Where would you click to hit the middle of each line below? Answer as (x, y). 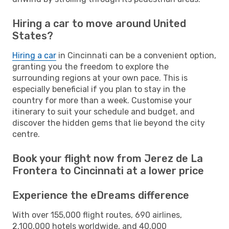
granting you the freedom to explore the (90, 66)
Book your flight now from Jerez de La (108, 158)
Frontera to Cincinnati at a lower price (108, 170)
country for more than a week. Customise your (102, 100)
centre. (26, 134)
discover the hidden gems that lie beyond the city (109, 123)
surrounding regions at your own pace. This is (100, 78)
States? (33, 36)
